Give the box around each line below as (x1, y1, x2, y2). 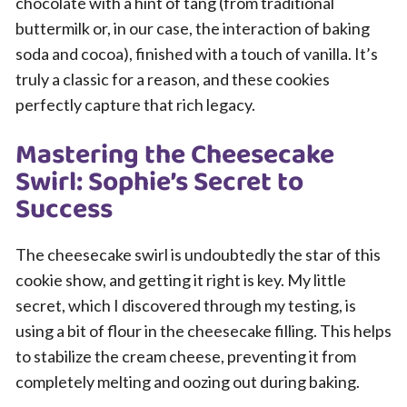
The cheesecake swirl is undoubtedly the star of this (15, 244, 381, 264)
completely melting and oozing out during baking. (15, 372, 360, 392)
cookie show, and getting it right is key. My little (15, 270, 346, 290)
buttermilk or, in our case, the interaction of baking (15, 18, 370, 38)
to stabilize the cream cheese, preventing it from (15, 346, 356, 366)
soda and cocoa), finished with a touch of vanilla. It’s (15, 44, 378, 64)
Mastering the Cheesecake (15, 134, 334, 177)
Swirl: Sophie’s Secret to (15, 161, 303, 204)
